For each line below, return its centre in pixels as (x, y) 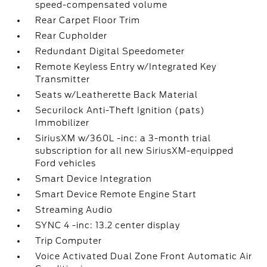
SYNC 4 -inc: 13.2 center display (108, 225)
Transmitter (63, 79)
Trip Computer (69, 241)
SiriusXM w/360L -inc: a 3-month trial (123, 138)
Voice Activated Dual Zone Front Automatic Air (144, 256)
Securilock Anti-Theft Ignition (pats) (120, 110)
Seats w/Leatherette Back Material (117, 95)
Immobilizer (63, 123)
